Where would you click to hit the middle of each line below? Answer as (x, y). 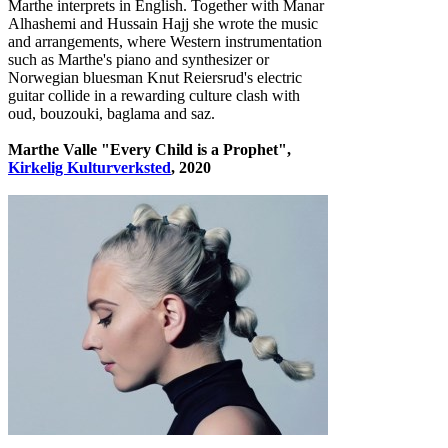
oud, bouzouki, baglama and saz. (111, 113)
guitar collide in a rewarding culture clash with (154, 95)
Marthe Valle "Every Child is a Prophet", (149, 149)
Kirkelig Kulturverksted (89, 167)
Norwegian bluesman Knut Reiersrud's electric (155, 77)
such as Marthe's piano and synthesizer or (138, 59)
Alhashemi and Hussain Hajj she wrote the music (163, 23)
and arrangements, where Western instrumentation (165, 41)
